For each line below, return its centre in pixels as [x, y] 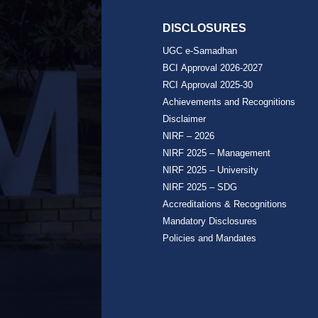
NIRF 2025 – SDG [200, 187]
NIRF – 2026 [189, 136]
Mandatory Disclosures [210, 221]
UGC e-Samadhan [200, 50]
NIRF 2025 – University [211, 170]
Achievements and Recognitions [229, 102]
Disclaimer [185, 119]
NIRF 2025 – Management [217, 153]
